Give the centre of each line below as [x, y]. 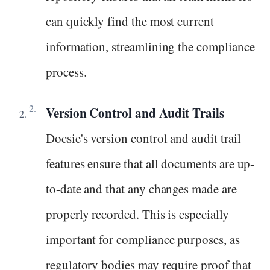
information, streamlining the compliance [150, 46]
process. [66, 71]
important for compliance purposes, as [143, 240]
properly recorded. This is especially [137, 214]
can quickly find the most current [130, 21]
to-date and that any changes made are [141, 189]
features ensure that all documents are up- [150, 164]
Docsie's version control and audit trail [143, 138]
